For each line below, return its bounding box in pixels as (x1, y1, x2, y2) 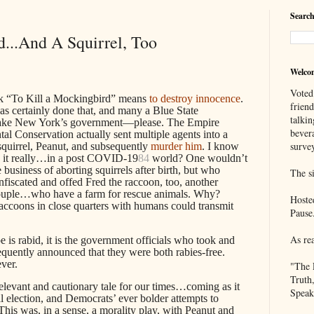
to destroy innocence (149, 92, 240, 104)
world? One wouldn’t (149, 151, 247, 164)
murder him (151, 139, 202, 152)
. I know (202, 139, 239, 152)
